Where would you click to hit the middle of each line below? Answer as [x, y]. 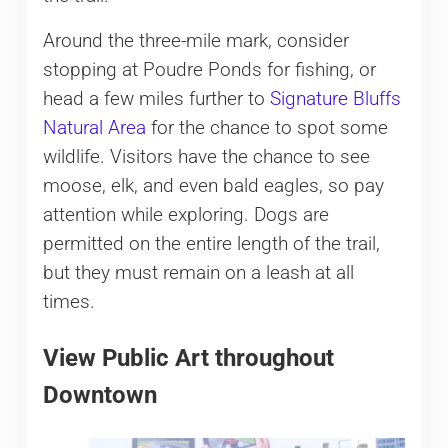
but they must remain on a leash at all [198, 272]
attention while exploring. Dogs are [185, 214]
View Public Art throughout [188, 358]
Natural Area [94, 127]
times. [68, 301]
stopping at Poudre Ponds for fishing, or [209, 69]
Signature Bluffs [335, 98]
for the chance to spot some [266, 127]
